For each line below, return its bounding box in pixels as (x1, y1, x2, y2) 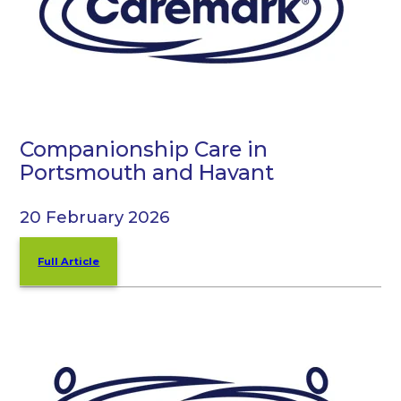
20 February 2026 (20, 207, 171, 228)
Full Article (38, 255, 100, 269)
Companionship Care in (20, 135, 269, 162)
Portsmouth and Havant (20, 158, 275, 185)
